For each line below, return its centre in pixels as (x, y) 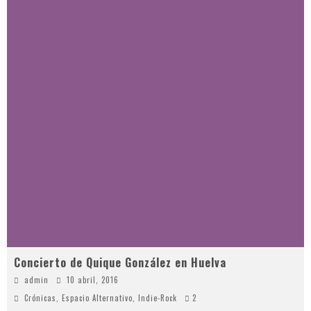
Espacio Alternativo (97, 298)
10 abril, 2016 (93, 280)
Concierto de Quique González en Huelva (120, 262)
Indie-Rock (158, 298)
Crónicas (40, 298)
